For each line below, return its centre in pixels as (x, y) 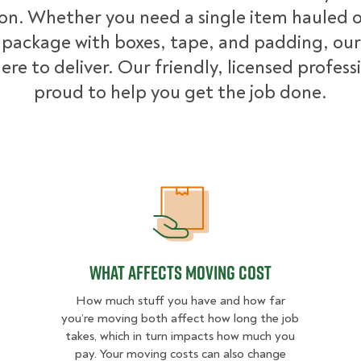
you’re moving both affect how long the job (180, 318)
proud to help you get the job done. (180, 92)
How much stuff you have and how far (180, 301)
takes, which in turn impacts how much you (180, 336)
